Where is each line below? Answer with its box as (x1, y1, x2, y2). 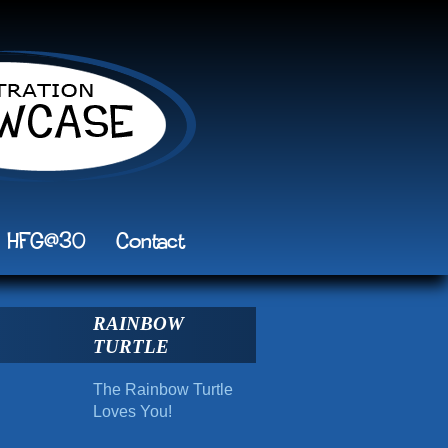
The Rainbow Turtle (92, 380, 233, 398)
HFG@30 (7, 228, 86, 256)
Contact (116, 228, 186, 256)
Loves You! (92, 402, 172, 420)
